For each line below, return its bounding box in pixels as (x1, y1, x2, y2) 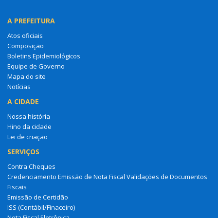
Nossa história (7, 111, 50, 121)
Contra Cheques (7, 162, 55, 171)
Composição (7, 41, 44, 50)
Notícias (7, 82, 31, 91)
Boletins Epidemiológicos (7, 51, 80, 60)
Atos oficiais (7, 31, 43, 40)
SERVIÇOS (7, 146, 39, 156)
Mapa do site (7, 72, 46, 81)
